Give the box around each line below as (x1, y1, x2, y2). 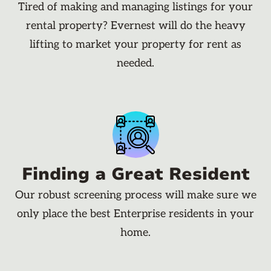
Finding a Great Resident (21, 163, 250, 186)
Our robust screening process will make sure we (15, 189, 256, 202)
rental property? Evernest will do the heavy (25, 19, 246, 33)
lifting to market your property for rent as (30, 38, 241, 51)
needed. (117, 57, 154, 70)
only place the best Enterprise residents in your (17, 207, 254, 221)
